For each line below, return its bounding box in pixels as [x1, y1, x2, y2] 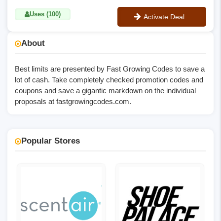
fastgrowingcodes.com [56, 97, 129, 106]
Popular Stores [21, 136, 80, 146]
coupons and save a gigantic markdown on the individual [15, 86, 196, 95]
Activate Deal [144, 13, 184, 21]
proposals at [15, 97, 56, 106]
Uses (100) [30, 10, 61, 18]
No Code [144, 32, 178, 41]
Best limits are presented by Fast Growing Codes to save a [15, 65, 205, 73]
